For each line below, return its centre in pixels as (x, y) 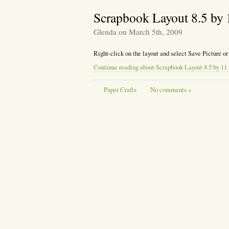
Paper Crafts (120, 89)
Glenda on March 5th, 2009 (138, 32)
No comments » (170, 89)
